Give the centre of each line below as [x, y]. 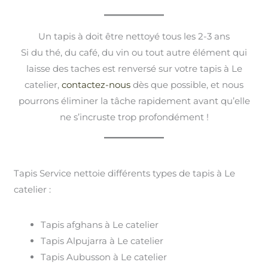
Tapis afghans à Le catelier [100, 224]
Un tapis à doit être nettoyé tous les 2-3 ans [134, 36]
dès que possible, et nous [187, 84]
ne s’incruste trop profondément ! [134, 117]
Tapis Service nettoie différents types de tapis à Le [125, 173]
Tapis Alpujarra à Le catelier [102, 240]
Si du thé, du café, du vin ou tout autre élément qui [134, 52]
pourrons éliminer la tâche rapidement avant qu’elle [134, 100]
